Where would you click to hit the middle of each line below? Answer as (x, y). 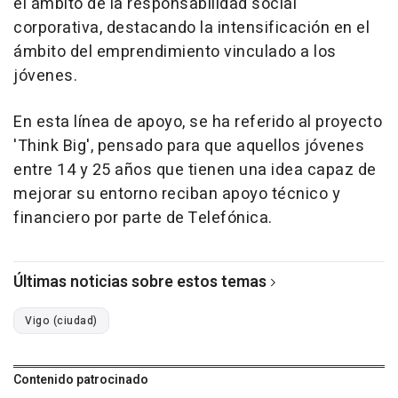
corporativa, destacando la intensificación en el (191, 28)
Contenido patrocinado (81, 380)
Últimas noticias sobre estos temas (140, 282)
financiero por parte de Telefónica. (143, 218)
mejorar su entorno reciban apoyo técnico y (177, 194)
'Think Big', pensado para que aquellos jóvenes (189, 146)
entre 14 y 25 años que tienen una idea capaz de (195, 170)
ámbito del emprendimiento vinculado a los (175, 52)
